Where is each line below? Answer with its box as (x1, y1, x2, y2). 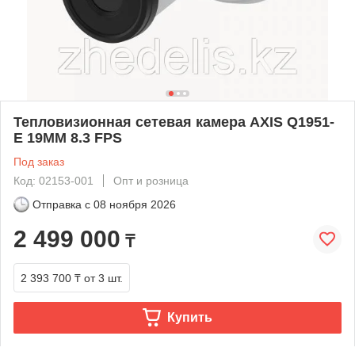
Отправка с (32, 197, 90, 211)
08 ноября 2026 (94, 197, 176, 211)
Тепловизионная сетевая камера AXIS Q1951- (13, 113, 334, 130)
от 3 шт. (84, 271, 123, 284)
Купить (166, 310, 212, 324)
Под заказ (13, 155, 64, 168)
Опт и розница (113, 174, 189, 187)
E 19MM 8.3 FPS (13, 129, 122, 146)
